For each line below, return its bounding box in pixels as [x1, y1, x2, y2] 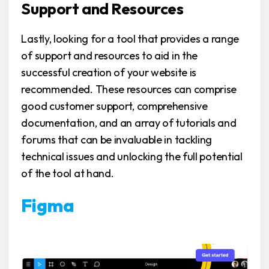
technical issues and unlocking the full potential [21, 150, 243, 164]
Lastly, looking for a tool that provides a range [21, 32, 240, 46]
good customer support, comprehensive [21, 99, 208, 113]
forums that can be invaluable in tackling [21, 133, 213, 147]
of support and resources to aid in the [21, 49, 198, 63]
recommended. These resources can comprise [21, 82, 237, 97]
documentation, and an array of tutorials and [21, 116, 237, 130]
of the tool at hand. [21, 166, 114, 181]
